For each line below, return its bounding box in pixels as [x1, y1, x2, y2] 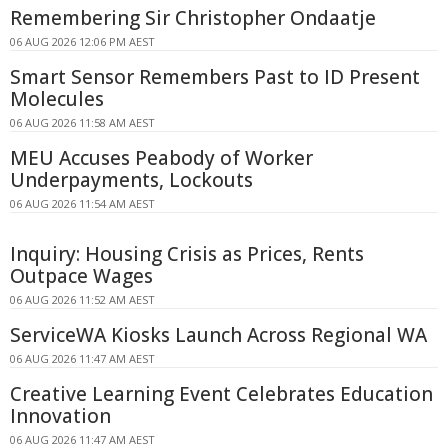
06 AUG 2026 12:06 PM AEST [10, 34, 155, 50]
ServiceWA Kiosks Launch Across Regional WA [10, 322, 427, 349]
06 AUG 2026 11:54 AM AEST [10, 196, 155, 212]
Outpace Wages [10, 263, 153, 290]
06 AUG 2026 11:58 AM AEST [10, 115, 155, 131]
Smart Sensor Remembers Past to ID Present [10, 64, 420, 91]
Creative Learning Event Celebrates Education [10, 381, 433, 408]
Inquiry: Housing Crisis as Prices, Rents [10, 241, 364, 268]
